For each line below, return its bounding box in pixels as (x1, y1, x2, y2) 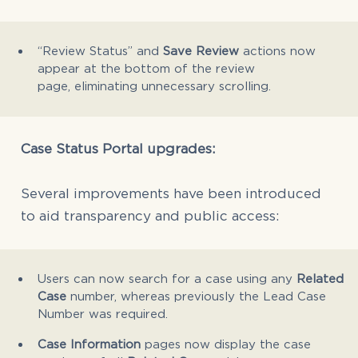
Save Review (163, 43, 239, 57)
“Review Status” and (38, 43, 163, 57)
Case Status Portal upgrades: (21, 141, 215, 156)
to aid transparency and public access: (21, 208, 279, 223)
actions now (239, 43, 316, 57)
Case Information (38, 336, 145, 350)
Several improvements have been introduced (21, 185, 321, 201)
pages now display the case (145, 336, 311, 350)
